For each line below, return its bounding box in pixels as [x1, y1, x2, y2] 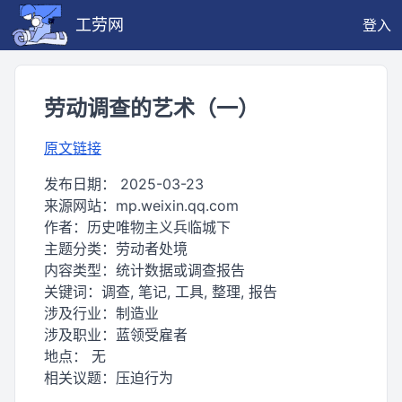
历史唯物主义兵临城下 [87, 218, 231, 236]
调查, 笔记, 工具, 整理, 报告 [101, 283, 277, 301]
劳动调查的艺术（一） [44, 95, 259, 121]
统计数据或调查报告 [116, 261, 245, 279]
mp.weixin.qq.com [116, 197, 239, 214]
